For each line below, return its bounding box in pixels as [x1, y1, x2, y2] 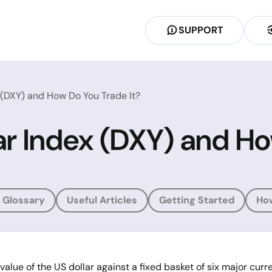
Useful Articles [67, 194, 137, 206]
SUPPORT [178, 24, 224, 36]
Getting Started [159, 194, 234, 206]
